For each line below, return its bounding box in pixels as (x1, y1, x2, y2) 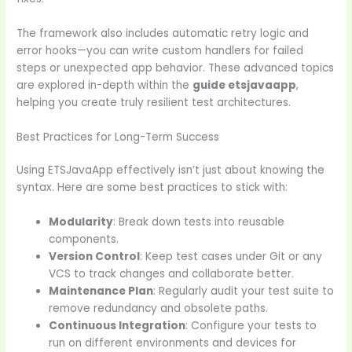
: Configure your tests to (185, 317, 317, 333)
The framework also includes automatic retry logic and (16, 26, 310, 42)
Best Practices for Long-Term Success (16, 129, 220, 145)
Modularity (49, 214, 114, 229)
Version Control (49, 248, 141, 264)
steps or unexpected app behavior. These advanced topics (16, 60, 335, 76)
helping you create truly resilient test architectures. (16, 95, 291, 111)
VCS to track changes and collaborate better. (49, 266, 295, 281)
